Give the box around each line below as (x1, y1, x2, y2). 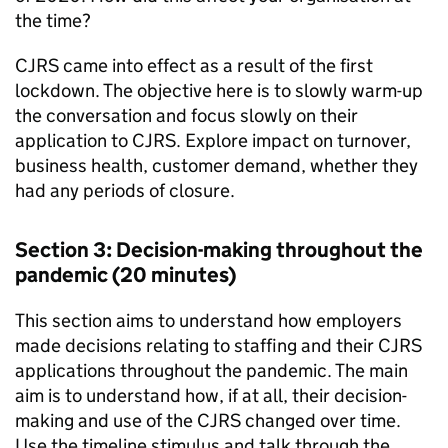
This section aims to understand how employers (15, 309, 402, 332)
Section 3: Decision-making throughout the (15, 237, 423, 263)
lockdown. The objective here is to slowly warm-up (15, 79, 423, 102)
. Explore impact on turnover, (176, 129, 411, 152)
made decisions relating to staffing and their (15, 334, 378, 357)
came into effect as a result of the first (59, 54, 373, 77)
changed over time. (241, 409, 401, 432)
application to (15, 129, 132, 152)
